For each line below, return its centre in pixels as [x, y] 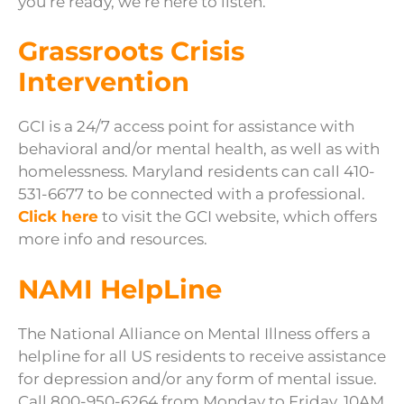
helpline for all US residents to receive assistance [202, 356]
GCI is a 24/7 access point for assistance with [186, 127]
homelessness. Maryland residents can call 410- [197, 172]
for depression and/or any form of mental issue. [197, 378]
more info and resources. [113, 239]
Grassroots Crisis [131, 51]
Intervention [104, 82]
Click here [58, 217]
